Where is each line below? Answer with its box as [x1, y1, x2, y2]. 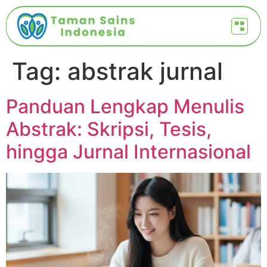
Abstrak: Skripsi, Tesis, [6, 117, 212, 141]
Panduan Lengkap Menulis [6, 94, 244, 118]
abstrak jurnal [67, 56, 223, 86]
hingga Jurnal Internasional [6, 139, 251, 163]
